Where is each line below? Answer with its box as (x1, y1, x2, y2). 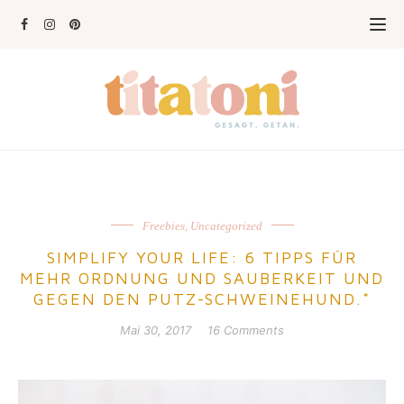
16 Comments (207, 323, 284, 337)
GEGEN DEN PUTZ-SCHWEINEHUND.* (32, 289, 372, 308)
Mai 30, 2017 (120, 323, 191, 337)
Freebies (142, 219, 185, 233)
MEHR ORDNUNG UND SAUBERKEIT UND (20, 269, 384, 288)
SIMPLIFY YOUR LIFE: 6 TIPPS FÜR (47, 248, 357, 267)
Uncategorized (189, 219, 262, 233)
